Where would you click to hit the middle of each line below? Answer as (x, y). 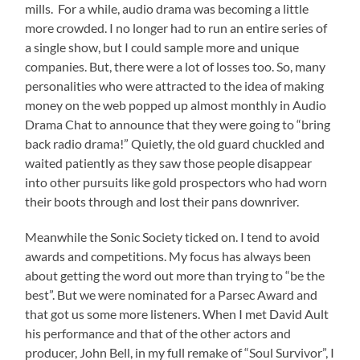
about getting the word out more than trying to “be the (175, 275)
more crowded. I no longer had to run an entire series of (176, 27)
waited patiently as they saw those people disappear (169, 162)
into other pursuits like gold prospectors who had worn (176, 182)
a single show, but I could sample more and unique (162, 47)
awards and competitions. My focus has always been (168, 256)
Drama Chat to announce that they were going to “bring (178, 124)
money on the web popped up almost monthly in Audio (176, 104)
